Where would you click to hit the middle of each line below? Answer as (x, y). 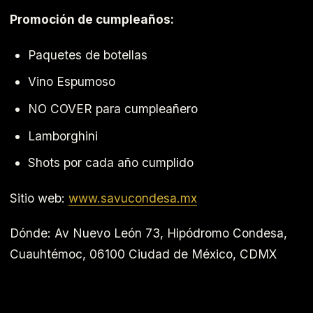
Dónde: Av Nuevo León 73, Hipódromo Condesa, (148, 233)
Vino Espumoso (71, 82)
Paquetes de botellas (87, 54)
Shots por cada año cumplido (110, 163)
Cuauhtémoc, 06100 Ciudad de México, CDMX (143, 254)
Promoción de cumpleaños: (92, 20)
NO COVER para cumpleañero (112, 108)
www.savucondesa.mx (133, 198)
